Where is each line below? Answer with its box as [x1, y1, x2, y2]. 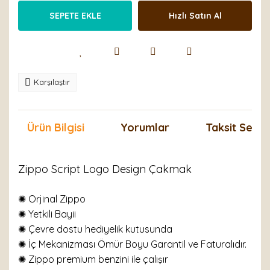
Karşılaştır [34, 77, 70, 87]
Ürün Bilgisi [27, 121, 84, 134]
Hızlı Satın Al [168, 10, 222, 21]
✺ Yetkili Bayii [18, 208, 76, 220]
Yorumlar [121, 121, 169, 134]
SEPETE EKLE [49, 10, 101, 21]
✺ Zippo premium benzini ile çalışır [18, 253, 168, 265]
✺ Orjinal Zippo [18, 193, 86, 205]
